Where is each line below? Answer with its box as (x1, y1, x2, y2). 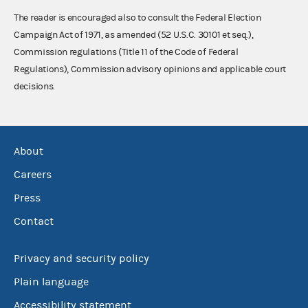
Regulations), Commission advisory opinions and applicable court (14, 64, 287, 76)
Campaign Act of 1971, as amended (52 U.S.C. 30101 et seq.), (14, 30, 254, 41)
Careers (14, 168, 52, 181)
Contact (14, 214, 54, 228)
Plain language (14, 275, 89, 288)
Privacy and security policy (14, 252, 149, 265)
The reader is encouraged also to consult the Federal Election (14, 12, 261, 24)
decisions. (14, 81, 56, 93)
